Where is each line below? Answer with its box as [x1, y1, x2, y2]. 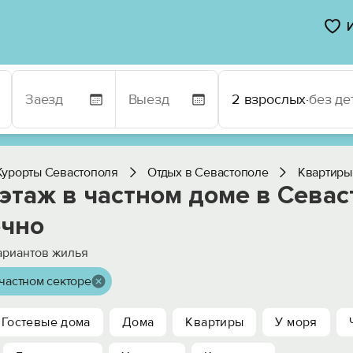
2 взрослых [232, 91, 307, 108]
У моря [275, 314, 318, 330]
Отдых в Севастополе [147, 165, 269, 180]
